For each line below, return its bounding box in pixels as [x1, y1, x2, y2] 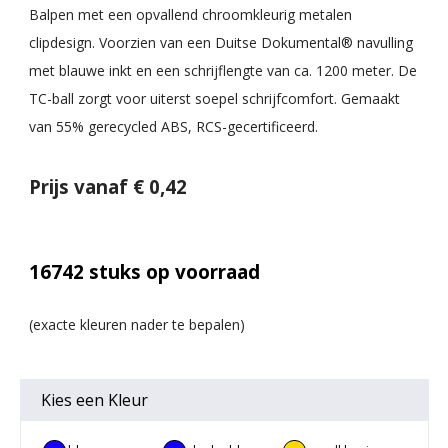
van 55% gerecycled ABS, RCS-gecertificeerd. [29, 116, 318, 136]
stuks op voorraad [84, 258, 260, 285]
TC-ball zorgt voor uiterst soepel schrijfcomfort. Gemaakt [29, 88, 400, 108]
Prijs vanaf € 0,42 [29, 173, 187, 200]
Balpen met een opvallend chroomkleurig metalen [29, 4, 352, 24]
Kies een [40, 388, 108, 411]
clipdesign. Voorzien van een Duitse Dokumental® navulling [29, 32, 413, 52]
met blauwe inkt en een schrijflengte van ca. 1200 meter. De [29, 60, 417, 80]
